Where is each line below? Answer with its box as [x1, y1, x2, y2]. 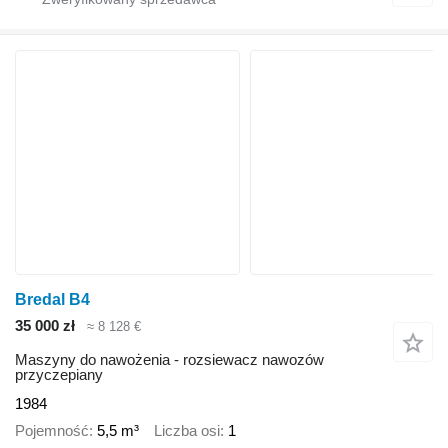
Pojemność [15, 421, 89, 439]
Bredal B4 [15, 290, 90, 308]
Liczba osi [154, 421, 220, 439]
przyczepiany [15, 366, 103, 384]
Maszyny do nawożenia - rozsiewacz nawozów [15, 351, 324, 369]
